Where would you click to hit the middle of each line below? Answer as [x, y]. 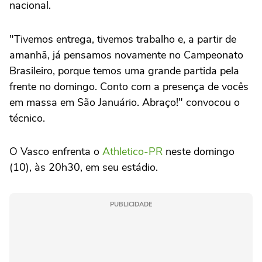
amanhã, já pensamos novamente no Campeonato [126, 55]
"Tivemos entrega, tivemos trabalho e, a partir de [123, 39]
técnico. [27, 118]
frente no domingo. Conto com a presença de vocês [129, 87]
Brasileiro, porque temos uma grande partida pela [124, 71]
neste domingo [199, 152]
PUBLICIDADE [131, 205]
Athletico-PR [132, 152]
